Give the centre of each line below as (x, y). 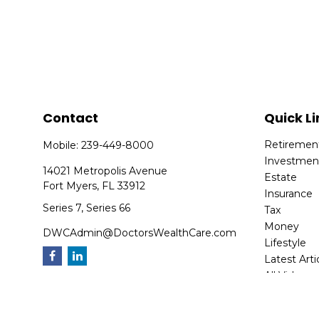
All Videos (288, 275)
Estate (281, 177)
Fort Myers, (71, 185)
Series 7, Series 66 (87, 208)
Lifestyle (286, 242)
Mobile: (62, 145)
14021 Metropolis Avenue (105, 171)
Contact (71, 117)
